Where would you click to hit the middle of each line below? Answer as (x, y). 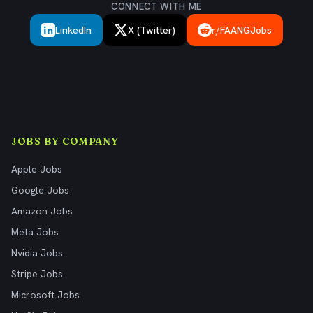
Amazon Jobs (42, 211)
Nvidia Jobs (37, 253)
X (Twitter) (152, 30)
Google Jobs (40, 190)
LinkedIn (73, 30)
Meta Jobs (35, 232)
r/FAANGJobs (242, 30)
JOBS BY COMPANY (65, 141)
